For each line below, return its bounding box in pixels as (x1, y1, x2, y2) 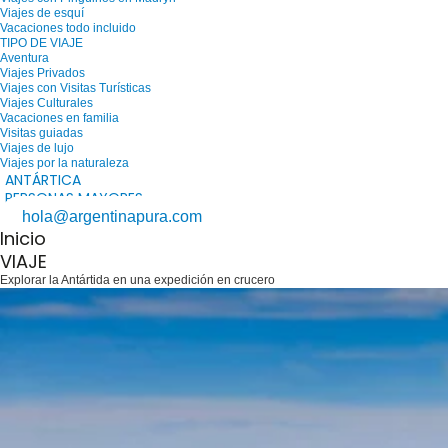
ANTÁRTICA (5, 170, 81, 190)
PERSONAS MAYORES (5, 188, 143, 208)
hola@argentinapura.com (22, 208, 202, 225)
